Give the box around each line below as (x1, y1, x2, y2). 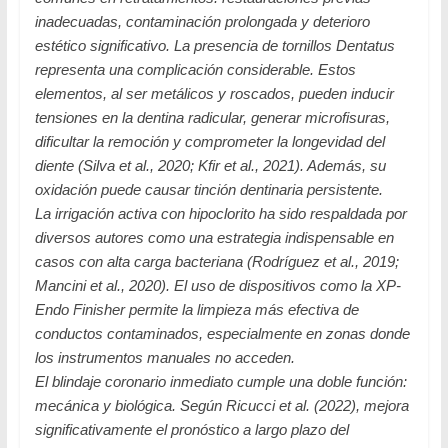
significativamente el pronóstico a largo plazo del (34, 420, 349, 438)
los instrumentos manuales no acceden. (34, 348, 295, 366)
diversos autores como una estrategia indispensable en (34, 228, 394, 246)
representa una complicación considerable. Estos (34, 60, 356, 78)
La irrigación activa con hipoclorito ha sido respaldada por (34, 204, 407, 222)
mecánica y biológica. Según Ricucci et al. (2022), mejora (34, 396, 409, 414)
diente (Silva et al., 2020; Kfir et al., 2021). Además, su (34, 156, 386, 174)
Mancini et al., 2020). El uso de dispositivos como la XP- (34, 276, 401, 294)
